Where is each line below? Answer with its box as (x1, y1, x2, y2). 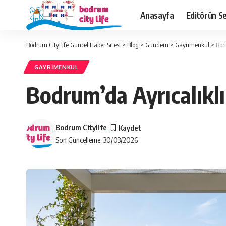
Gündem (145, 41, 168, 49)
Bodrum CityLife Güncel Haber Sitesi (26, 41, 121, 49)
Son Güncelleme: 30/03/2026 (55, 135, 138, 144)
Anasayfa (140, 9, 174, 21)
